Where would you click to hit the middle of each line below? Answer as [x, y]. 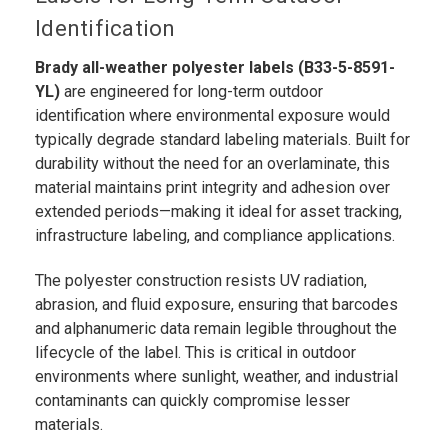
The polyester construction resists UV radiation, [201, 281]
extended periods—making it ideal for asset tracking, [218, 212]
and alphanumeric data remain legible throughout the [216, 329]
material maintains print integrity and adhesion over [212, 188]
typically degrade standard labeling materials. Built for [222, 140]
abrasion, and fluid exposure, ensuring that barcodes [216, 305]
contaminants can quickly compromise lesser [192, 401]
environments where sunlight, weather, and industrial [216, 377]
